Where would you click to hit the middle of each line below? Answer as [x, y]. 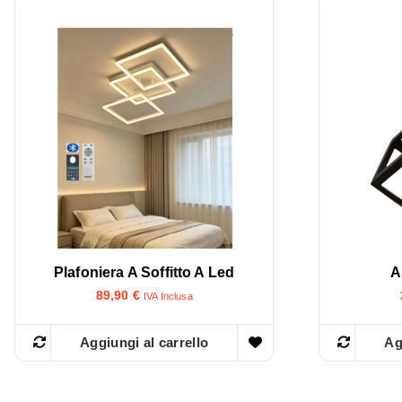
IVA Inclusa [168, 297]
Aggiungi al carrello [144, 343]
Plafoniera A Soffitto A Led [144, 273]
